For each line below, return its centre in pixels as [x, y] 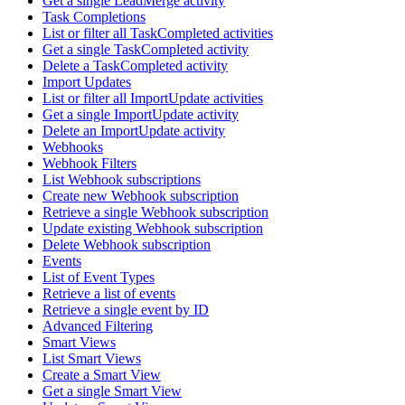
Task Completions [94, 17]
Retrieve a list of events [109, 294]
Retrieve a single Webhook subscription [155, 212]
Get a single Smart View [112, 391]
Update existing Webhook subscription [153, 229]
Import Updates [87, 82]
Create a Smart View [102, 375]
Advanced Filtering [98, 326]
